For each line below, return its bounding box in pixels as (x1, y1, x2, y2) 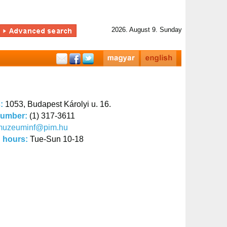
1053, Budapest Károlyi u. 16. (5, 100, 111, 108)
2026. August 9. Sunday (111, 26, 182, 33)
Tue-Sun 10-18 (30, 135, 84, 143)
